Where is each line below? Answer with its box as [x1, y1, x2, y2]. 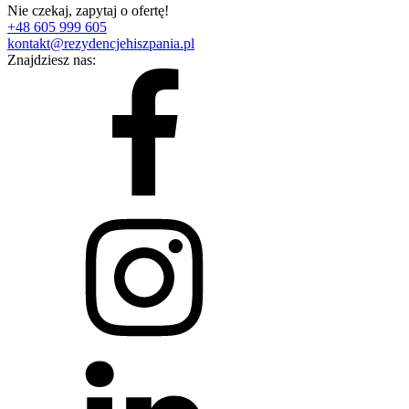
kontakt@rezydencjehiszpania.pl [7, 35, 194, 51]
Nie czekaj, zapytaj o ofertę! [7, 2, 169, 18]
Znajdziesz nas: [7, 51, 96, 68]
